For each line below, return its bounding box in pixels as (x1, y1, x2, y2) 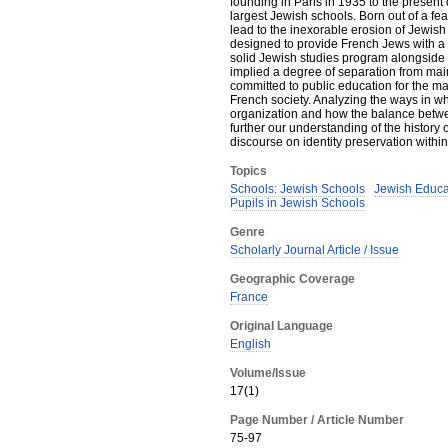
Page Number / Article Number (230, 413, 404, 427)
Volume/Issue (230, 366, 306, 380)
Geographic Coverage (230, 272, 355, 286)
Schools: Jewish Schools (230, 182, 365, 196)
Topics (230, 164, 267, 178)
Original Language (230, 319, 333, 333)
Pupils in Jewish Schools (230, 196, 365, 210)
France (230, 290, 268, 304)
